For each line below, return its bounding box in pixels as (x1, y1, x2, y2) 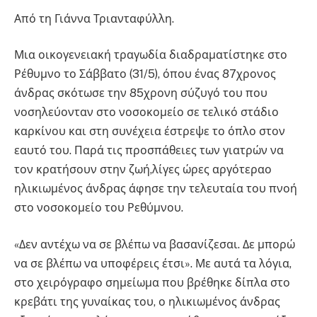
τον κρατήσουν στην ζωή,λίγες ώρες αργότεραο (14, 163, 272, 177)
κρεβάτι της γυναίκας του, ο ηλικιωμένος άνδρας (14, 294, 280, 309)
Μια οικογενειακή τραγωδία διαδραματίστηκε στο (14, 48, 287, 62)
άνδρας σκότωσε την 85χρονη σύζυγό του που (14, 86, 267, 100)
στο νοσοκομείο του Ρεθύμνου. (14, 201, 183, 215)
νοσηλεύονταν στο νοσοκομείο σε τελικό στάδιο (14, 105, 279, 120)
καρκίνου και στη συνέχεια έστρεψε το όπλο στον (14, 125, 285, 139)
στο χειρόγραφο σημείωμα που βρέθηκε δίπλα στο (14, 275, 290, 289)
